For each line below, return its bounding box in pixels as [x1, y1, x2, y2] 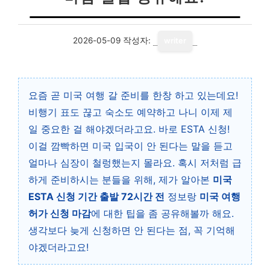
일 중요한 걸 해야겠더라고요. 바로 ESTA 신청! [28, 123, 230, 135]
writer [164, 36, 186, 45]
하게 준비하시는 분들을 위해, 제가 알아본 [28, 174, 213, 186]
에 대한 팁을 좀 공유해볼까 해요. [91, 207, 234, 219]
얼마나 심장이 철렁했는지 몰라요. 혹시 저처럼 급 [28, 157, 242, 169]
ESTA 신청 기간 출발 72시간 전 [28, 190, 165, 202]
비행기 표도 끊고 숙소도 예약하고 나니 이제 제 [28, 106, 233, 118]
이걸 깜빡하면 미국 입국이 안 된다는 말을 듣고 [28, 140, 233, 152]
